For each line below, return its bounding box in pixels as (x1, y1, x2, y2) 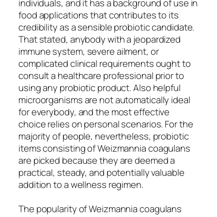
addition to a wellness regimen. (18, 178, 143, 191)
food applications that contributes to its (18, 8, 179, 21)
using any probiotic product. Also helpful (18, 81, 181, 94)
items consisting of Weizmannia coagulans (18, 141, 190, 155)
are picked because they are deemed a (18, 154, 175, 167)
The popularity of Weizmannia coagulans (18, 202, 182, 215)
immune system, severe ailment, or (18, 45, 159, 58)
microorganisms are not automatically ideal (18, 93, 190, 106)
